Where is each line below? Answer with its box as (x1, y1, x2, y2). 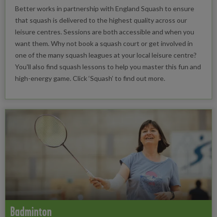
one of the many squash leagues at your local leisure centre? (15, 50, 197, 59)
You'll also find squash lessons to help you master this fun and (15, 62, 201, 71)
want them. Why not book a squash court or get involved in (15, 39, 193, 47)
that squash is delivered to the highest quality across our (15, 15, 187, 24)
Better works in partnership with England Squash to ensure (15, 4, 194, 13)
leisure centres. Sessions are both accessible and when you (15, 27, 194, 36)
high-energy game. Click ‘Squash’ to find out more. (15, 74, 165, 82)
